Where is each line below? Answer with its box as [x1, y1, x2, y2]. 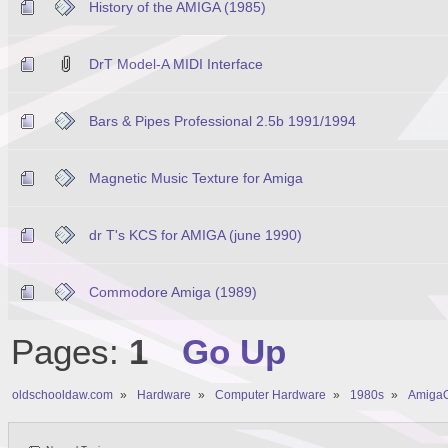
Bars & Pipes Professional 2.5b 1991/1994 [89, 112, 356, 129]
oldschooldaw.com [12, 387, 113, 402]
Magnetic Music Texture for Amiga [89, 169, 303, 186]
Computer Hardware [214, 387, 326, 402]
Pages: [10, 332, 129, 371]
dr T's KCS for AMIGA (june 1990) [89, 226, 302, 243]
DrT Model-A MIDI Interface [89, 55, 263, 72]
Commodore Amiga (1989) [89, 283, 257, 300]
